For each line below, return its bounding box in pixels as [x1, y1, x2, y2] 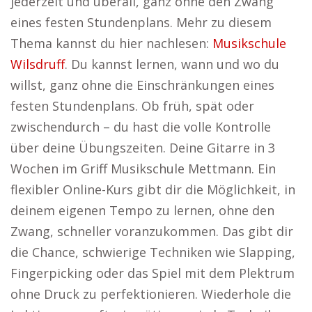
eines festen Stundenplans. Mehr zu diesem [10, 14, 272, 31]
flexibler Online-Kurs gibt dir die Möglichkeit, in [10, 181, 295, 198]
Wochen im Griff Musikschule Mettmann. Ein [10, 160, 276, 177]
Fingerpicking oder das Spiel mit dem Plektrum [10, 265, 295, 281]
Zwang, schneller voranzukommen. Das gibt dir [10, 223, 293, 240]
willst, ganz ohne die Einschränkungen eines [10, 77, 274, 93]
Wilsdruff [10, 56, 65, 72]
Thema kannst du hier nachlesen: [10, 35, 212, 52]
